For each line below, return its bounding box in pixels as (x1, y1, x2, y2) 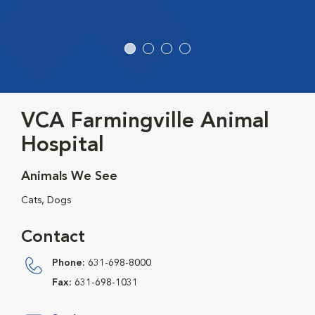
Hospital (21, 135, 104, 157)
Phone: (52, 258, 85, 269)
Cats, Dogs (21, 195, 71, 206)
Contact (21, 229, 85, 247)
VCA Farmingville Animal (21, 111, 269, 133)
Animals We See (21, 170, 117, 184)
